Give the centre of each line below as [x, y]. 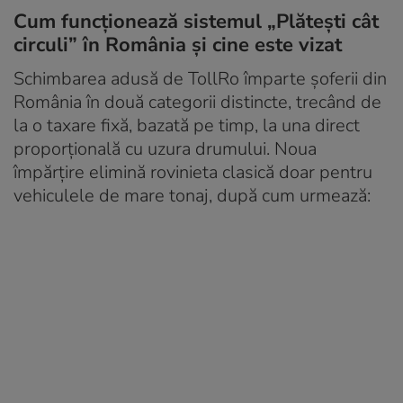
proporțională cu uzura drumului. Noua [165, 148]
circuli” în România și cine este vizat [178, 45]
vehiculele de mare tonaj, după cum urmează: [192, 195]
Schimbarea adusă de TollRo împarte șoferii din [200, 78]
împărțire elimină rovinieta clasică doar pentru [193, 172]
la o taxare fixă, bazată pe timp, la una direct [187, 125]
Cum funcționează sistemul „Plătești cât [196, 21]
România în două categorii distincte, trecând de [197, 102]
